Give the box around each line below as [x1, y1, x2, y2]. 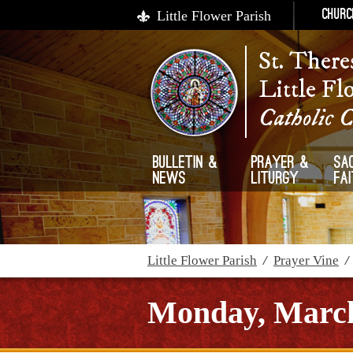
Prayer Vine [273, 253, 339, 268]
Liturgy [251, 171, 299, 188]
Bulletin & [153, 155, 218, 173]
